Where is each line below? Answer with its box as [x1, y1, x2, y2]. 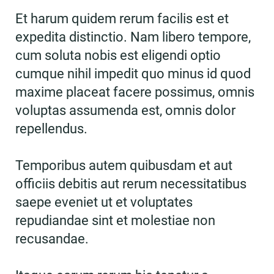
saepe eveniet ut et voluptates [15, 194, 193, 210]
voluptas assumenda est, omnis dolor [15, 103, 235, 118]
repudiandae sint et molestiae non [15, 213, 215, 228]
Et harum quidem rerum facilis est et [15, 11, 229, 26]
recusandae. [15, 231, 89, 246]
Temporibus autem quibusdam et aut [15, 158, 232, 173]
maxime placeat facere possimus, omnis [15, 84, 254, 100]
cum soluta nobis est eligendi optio [15, 48, 221, 63]
